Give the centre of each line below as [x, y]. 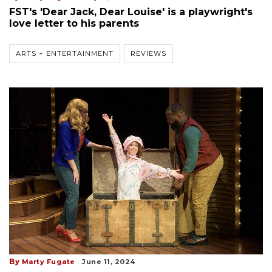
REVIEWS [148, 54]
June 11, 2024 [109, 262]
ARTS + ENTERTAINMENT [65, 54]
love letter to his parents [74, 24]
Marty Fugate [48, 262]
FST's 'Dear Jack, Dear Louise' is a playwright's [131, 12]
